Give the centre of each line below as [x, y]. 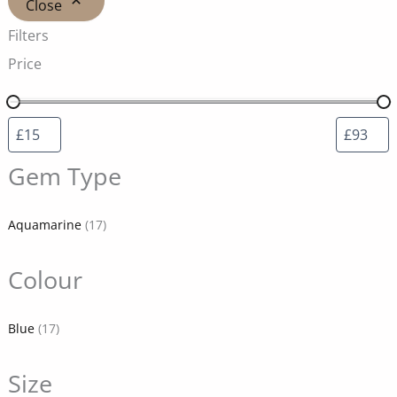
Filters [28, 35]
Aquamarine [44, 224]
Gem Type [64, 175]
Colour [45, 279]
